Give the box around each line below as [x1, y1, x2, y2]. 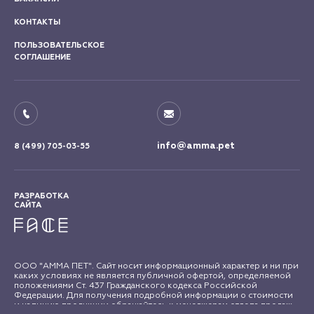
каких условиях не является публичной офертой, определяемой [14, 271, 291, 281]
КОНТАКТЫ [14, 18, 60, 27]
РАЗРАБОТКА [14, 191, 69, 201]
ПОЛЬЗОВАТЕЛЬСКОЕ [14, 41, 104, 50]
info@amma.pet [157, 140, 235, 152]
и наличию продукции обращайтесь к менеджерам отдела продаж [14, 300, 292, 310]
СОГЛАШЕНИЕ [14, 53, 71, 62]
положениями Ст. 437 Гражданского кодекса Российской [14, 280, 257, 291]
